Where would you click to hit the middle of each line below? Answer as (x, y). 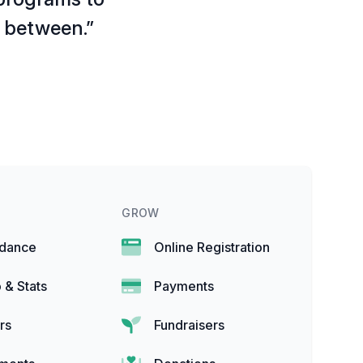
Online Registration (212, 248)
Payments (184, 286)
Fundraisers (190, 325)
